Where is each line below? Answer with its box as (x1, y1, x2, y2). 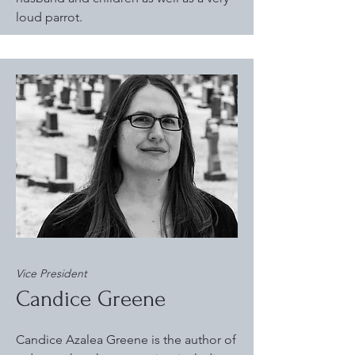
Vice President (16, 266, 87, 281)
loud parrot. (16, 10, 82, 25)
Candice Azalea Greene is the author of (16, 332, 236, 347)
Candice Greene (16, 286, 166, 311)
